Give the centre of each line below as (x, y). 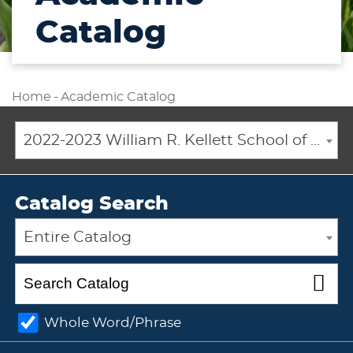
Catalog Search (92, 204)
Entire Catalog (77, 238)
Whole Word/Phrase (113, 323)
